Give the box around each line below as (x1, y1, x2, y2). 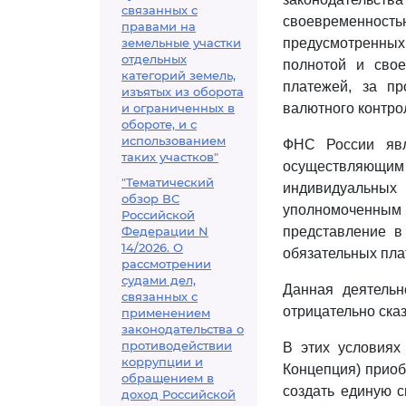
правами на (121, 19, 196, 34)
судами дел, (121, 273, 196, 287)
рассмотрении (121, 256, 211, 271)
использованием (121, 133, 226, 148)
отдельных (121, 52, 187, 66)
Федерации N (121, 224, 208, 238)
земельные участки (121, 35, 241, 50)
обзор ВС (121, 191, 179, 206)
